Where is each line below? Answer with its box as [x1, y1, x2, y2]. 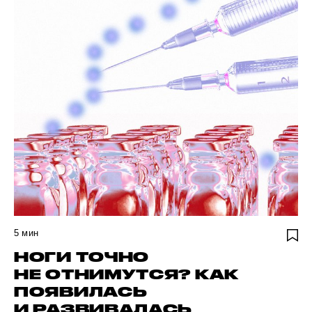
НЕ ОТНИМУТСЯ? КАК [14, 267, 239, 282]
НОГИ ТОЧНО [14, 249, 149, 265]
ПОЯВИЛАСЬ [14, 284, 148, 299]
